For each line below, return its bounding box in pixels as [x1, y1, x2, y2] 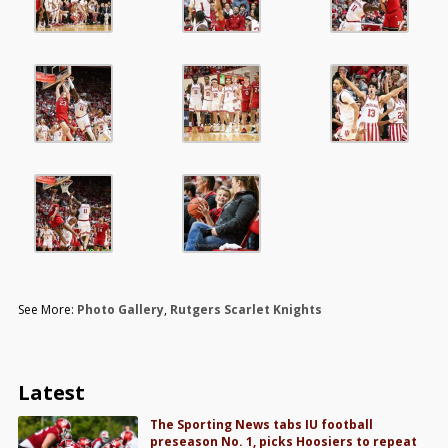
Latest [17, 379, 85, 407]
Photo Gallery [76, 301, 164, 319]
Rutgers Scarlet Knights [169, 301, 322, 319]
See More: [17, 301, 77, 319]
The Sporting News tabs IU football [150, 416, 374, 434]
